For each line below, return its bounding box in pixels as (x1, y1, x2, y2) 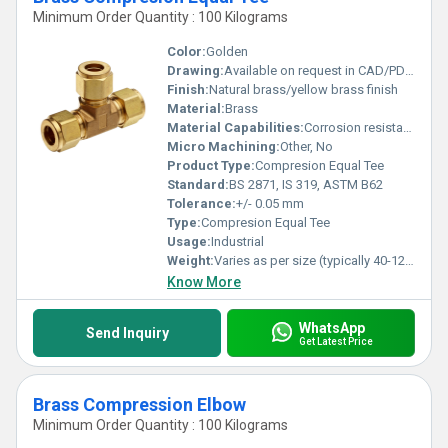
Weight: (167, 253, 214, 268)
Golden (206, 44, 248, 59)
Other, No (280, 139, 333, 154)
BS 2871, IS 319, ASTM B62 (229, 177, 383, 192)
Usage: (167, 234, 211, 249)
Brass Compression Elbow (33, 394, 246, 415)
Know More (167, 274, 241, 290)
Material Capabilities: (167, 120, 304, 135)
